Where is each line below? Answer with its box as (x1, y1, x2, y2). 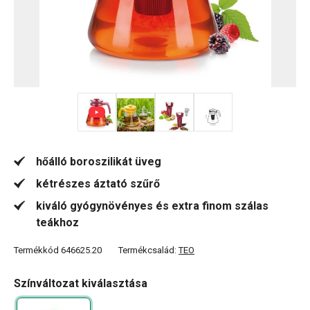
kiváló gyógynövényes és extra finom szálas (36, 199, 268, 212)
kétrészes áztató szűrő (36, 177, 160, 190)
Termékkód (14, 245, 59, 255)
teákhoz (36, 216, 79, 229)
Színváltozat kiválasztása (14, 277, 147, 290)
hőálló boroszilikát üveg (36, 155, 161, 168)
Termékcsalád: (118, 245, 179, 255)
